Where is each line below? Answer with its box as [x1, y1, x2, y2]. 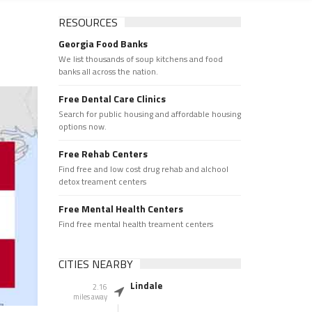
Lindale [130, 279, 162, 292]
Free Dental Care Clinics [58, 91, 166, 106]
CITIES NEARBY [58, 256, 133, 272]
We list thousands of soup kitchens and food [58, 52, 223, 65]
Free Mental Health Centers [58, 201, 183, 216]
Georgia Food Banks [58, 36, 148, 51]
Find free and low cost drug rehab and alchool [58, 162, 228, 175]
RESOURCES [58, 14, 118, 31]
